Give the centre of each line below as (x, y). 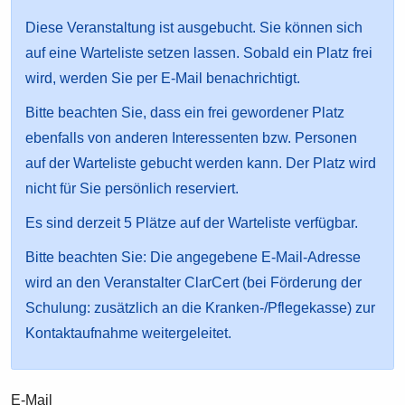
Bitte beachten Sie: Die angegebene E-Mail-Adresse (193, 257)
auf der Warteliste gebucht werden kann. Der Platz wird (201, 163)
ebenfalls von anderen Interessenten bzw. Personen (192, 137)
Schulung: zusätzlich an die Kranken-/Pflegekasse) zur (201, 307)
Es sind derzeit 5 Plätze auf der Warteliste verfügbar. (192, 222)
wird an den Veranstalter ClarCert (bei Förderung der (194, 282)
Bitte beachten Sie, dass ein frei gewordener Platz (185, 112)
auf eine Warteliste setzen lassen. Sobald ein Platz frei (199, 52)
